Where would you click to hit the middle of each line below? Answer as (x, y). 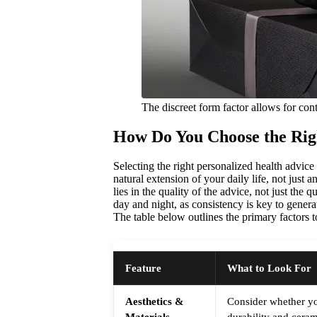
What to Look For (269, 268)
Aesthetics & (155, 301)
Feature (143, 268)
